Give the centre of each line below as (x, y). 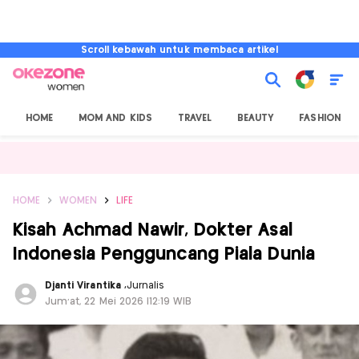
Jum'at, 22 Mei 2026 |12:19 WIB (119, 302)
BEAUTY (256, 118)
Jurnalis (145, 286)
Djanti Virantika (85, 286)
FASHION (320, 118)
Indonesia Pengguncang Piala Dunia (164, 254)
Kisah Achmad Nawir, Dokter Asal (153, 230)
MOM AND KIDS (115, 118)
